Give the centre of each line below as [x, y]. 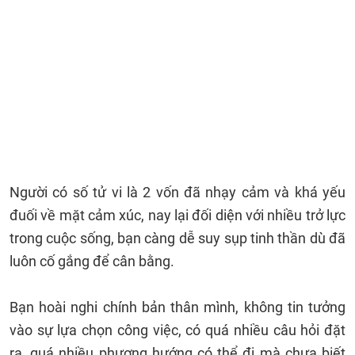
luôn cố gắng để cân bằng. [94, 261]
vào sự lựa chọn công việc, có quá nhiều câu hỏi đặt [177, 330]
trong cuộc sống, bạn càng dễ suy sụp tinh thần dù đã [177, 238]
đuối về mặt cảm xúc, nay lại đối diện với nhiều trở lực [177, 215]
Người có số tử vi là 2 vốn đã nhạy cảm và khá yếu [177, 192]
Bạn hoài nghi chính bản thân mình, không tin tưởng [177, 307]
